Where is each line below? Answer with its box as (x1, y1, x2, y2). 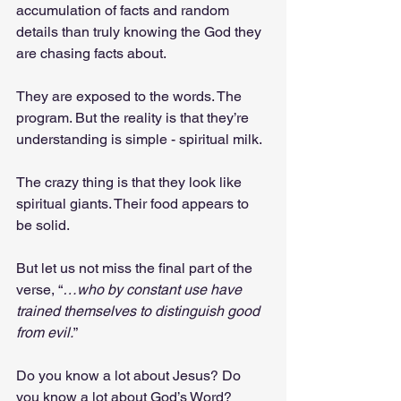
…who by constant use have (63, 280, 245, 298)
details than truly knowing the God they (16, 22, 265, 40)
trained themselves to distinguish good (16, 302, 263, 320)
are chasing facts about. (16, 44, 166, 62)
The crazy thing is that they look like (16, 173, 245, 191)
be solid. (16, 216, 70, 234)
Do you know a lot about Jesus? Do (16, 366, 244, 384)
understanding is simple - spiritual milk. (16, 130, 262, 148)
